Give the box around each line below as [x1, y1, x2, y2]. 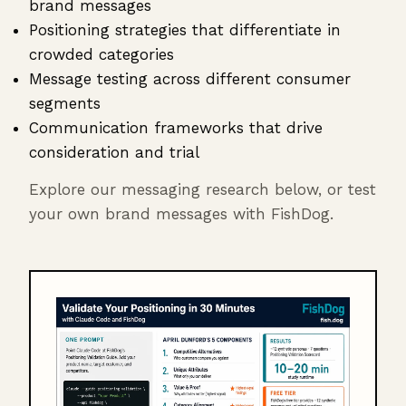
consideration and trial [29, 143, 199, 161]
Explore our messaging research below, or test [29, 180, 376, 198]
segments [29, 94, 101, 112]
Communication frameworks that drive [29, 119, 323, 137]
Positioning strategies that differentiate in [29, 21, 341, 39]
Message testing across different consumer [29, 70, 351, 88]
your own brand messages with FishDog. [29, 205, 333, 223]
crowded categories [29, 45, 174, 63]
